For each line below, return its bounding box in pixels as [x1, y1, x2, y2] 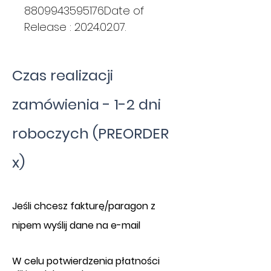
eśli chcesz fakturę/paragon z [17, 199, 155, 214]
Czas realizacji [12, 65, 113, 86]
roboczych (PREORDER [12, 123, 169, 144]
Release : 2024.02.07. [24, 19, 126, 35]
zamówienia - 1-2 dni [12, 94, 161, 115]
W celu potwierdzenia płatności [12, 254, 160, 269]
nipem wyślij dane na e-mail [12, 218, 140, 233]
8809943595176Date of [24, 3, 144, 19]
